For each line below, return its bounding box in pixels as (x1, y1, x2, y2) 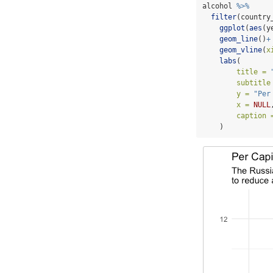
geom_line (219, 34, 258, 43)
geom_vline (219, 45, 262, 54)
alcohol (202, 1, 236, 10)
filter (211, 12, 236, 21)
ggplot (219, 23, 245, 32)
